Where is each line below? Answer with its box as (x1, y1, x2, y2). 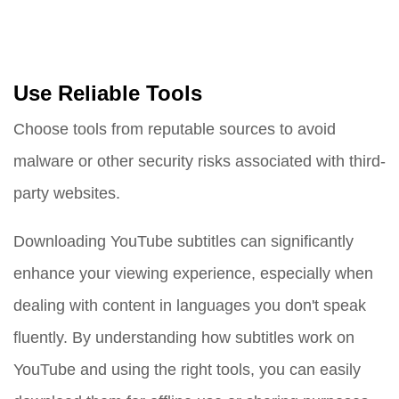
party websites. (13, 183, 120, 203)
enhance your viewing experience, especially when (13, 264, 373, 283)
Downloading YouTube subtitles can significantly (13, 232, 354, 251)
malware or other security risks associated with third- (13, 151, 386, 171)
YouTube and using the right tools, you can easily (13, 360, 361, 379)
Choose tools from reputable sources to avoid (13, 119, 336, 139)
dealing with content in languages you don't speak (13, 296, 366, 315)
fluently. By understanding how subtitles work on (13, 328, 354, 347)
